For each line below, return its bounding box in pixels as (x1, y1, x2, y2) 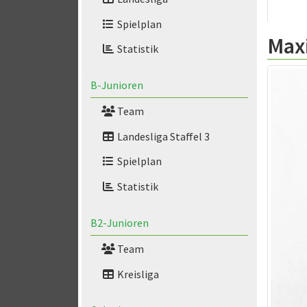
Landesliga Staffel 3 (114, 129, 210, 143)
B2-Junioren (90, 216, 149, 230)
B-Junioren (90, 78, 143, 93)
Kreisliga (114, 267, 159, 281)
